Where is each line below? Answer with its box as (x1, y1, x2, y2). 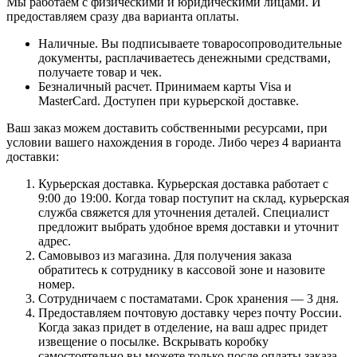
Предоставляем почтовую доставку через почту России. (38, 305, 342, 320)
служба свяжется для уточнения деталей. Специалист (38, 205, 329, 219)
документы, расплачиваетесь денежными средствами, (38, 50, 331, 65)
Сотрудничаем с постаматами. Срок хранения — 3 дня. (38, 291, 339, 305)
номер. (38, 277, 75, 291)
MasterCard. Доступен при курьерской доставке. (38, 93, 299, 108)
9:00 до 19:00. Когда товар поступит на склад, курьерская (38, 190, 349, 205)
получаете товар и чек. (38, 65, 162, 79)
